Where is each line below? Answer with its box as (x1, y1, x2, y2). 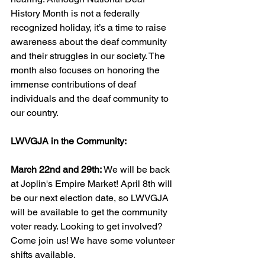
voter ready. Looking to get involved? (11, 221, 165, 232)
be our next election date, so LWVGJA (11, 192, 171, 204)
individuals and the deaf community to (11, 93, 171, 105)
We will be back (104, 164, 172, 176)
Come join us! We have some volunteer (11, 235, 177, 247)
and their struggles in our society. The (11, 50, 167, 62)
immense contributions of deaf (11, 79, 138, 91)
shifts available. (11, 249, 77, 261)
